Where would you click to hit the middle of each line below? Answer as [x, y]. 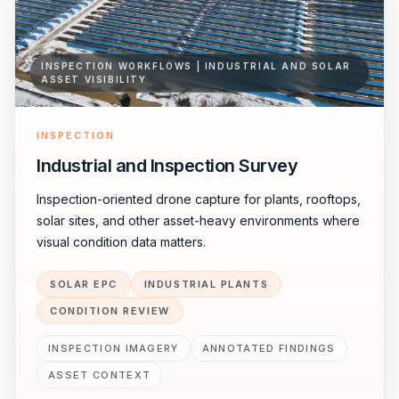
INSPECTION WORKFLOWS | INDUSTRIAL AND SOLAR [196, 66]
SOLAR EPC [84, 284]
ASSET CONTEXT [100, 375]
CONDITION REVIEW [110, 311]
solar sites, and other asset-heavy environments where [198, 220]
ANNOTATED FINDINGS [269, 348]
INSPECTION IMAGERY [114, 348]
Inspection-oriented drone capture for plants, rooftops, [199, 199]
